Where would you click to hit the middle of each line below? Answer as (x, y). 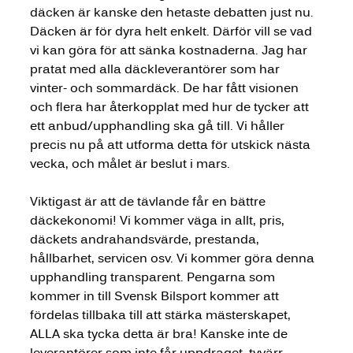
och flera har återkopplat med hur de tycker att (171, 106)
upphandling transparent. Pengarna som (154, 277)
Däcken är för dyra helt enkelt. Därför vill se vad (172, 31)
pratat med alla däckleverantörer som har (156, 69)
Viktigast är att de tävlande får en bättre (149, 201)
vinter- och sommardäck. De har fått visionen (165, 87)
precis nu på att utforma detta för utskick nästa (171, 144)
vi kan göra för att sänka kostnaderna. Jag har (170, 50)
